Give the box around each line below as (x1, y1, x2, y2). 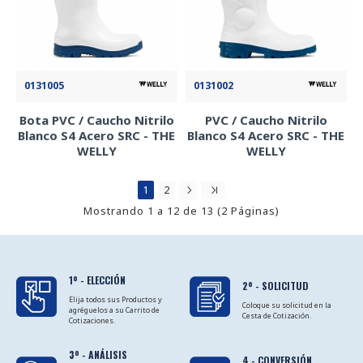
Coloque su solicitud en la (241, 299, 331, 310)
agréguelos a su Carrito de (69, 305, 160, 315)
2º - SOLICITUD (241, 278, 309, 293)
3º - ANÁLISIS (69, 348, 127, 361)
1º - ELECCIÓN (69, 273, 126, 287)
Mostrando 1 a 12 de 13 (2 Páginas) (83, 203, 280, 218)
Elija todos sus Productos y (69, 294, 162, 305)
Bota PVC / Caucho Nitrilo (19, 111, 174, 128)
